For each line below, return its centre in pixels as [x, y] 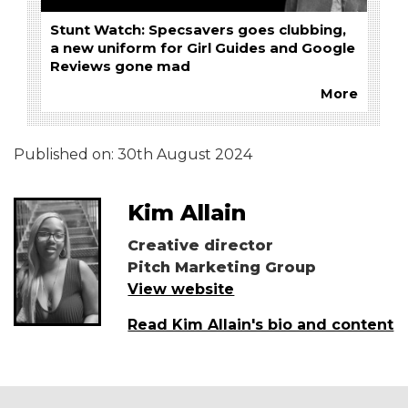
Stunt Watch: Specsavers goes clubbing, [198, 30]
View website [181, 289]
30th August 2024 [185, 154]
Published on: [66, 154]
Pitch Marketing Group [222, 267]
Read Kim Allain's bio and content [261, 324]
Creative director [201, 245]
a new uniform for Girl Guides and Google [203, 48]
